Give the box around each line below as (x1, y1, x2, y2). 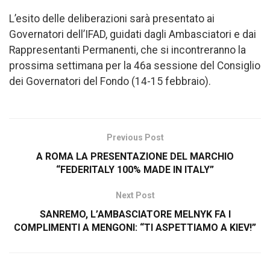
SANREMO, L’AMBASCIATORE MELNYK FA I (39, 208, 231, 220)
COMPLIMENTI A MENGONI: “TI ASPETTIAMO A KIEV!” (14, 221, 256, 233)
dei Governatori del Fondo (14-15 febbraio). (9, 75, 211, 87)
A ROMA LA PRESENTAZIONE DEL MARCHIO (36, 150, 234, 162)
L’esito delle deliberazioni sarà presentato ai (9, 12, 215, 25)
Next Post (115, 190, 155, 200)
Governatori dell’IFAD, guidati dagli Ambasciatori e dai (9, 28, 256, 40)
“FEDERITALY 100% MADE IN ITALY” (56, 163, 214, 175)
